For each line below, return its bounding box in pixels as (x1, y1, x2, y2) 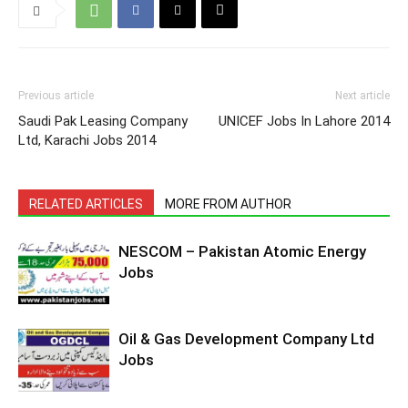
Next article (335, 89, 390, 102)
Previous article (18, 89, 94, 102)
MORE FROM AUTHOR (165, 197, 291, 211)
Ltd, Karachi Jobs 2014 (18, 132, 156, 148)
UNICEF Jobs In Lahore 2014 (219, 113, 390, 129)
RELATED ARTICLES (29, 197, 143, 211)
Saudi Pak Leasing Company (18, 113, 188, 129)
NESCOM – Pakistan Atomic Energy (118, 242, 366, 260)
